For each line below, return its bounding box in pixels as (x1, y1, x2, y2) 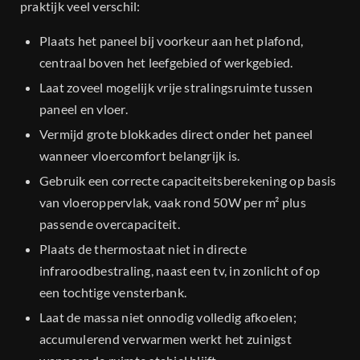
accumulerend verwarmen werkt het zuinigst (39, 331, 292, 347)
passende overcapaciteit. (39, 216, 180, 232)
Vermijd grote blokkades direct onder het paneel (39, 126, 313, 142)
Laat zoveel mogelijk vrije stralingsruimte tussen (39, 80, 313, 96)
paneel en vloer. (39, 101, 128, 117)
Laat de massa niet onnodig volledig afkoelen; (39, 309, 297, 325)
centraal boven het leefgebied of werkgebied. (39, 55, 293, 71)
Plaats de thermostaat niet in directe (39, 241, 247, 257)
